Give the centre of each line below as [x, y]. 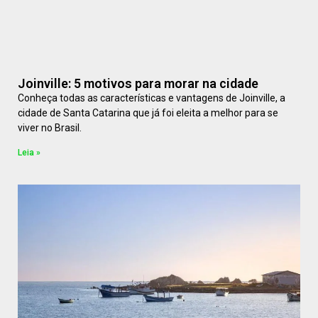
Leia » [29, 152]
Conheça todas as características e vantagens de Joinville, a [152, 98]
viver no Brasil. [50, 127]
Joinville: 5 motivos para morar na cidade [138, 83]
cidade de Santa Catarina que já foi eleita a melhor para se [148, 113]
